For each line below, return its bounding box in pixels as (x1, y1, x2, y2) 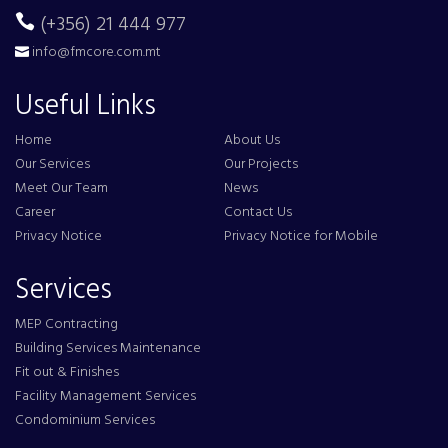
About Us (224, 128, 280, 152)
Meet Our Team (15, 176, 108, 200)
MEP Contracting (15, 312, 118, 336)
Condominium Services (15, 408, 155, 432)
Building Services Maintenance (15, 336, 201, 360)
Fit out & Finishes (15, 360, 119, 384)
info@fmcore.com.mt (32, 40, 161, 64)
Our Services (15, 152, 90, 176)
